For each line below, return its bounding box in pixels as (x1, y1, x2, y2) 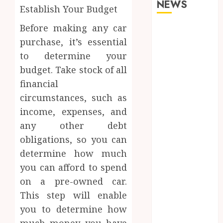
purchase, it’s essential (20, 36, 127, 48)
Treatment (157, 86, 198, 97)
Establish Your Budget (20, 3, 117, 15)
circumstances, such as (20, 92, 127, 104)
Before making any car (20, 22, 127, 34)
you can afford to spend (20, 161, 127, 174)
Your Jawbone (157, 48, 211, 60)
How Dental (157, 123, 202, 134)
